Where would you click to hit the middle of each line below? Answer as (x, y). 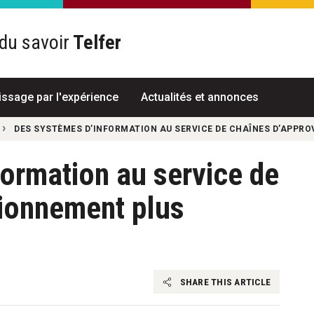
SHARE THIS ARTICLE (224, 281)
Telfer (95, 43)
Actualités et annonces (199, 97)
